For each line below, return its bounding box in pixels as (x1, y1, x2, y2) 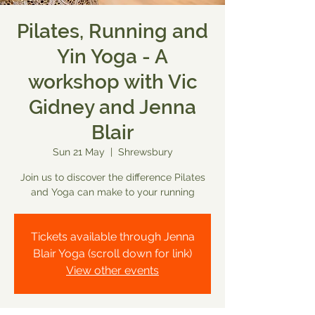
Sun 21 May (52, 146, 105, 157)
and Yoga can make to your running (30, 186, 195, 198)
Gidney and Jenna (29, 96, 196, 119)
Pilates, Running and (17, 20, 208, 43)
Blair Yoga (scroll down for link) (33, 247, 192, 260)
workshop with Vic (27, 70, 198, 94)
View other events (66, 264, 159, 277)
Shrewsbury (117, 146, 173, 157)
